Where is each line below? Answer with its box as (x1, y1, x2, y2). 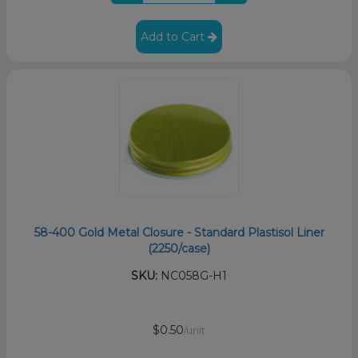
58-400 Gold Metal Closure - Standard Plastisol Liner (34, 225, 324, 240)
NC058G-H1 (157, 268, 227, 283)
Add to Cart (141, 29, 208, 44)
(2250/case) (148, 241, 210, 256)
